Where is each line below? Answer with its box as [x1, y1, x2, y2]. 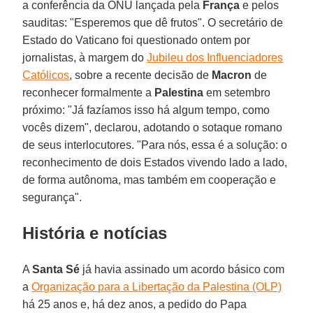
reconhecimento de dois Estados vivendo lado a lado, [22, 156, 288, 168]
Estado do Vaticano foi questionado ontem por [22, 34, 251, 46]
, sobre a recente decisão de [69, 68, 212, 81]
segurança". [22, 191, 82, 203]
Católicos [22, 68, 70, 81]
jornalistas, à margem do [22, 51, 147, 64]
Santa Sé [32, 263, 80, 275]
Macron [212, 68, 252, 81]
